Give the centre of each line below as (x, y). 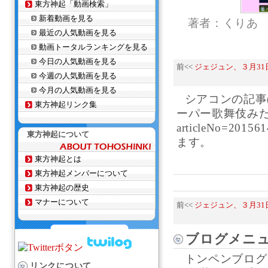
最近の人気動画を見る (78, 33)
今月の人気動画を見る (78, 90)
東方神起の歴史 (62, 188)
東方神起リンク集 (66, 104)
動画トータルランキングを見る (93, 47)
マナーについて (62, 202)
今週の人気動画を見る (78, 76)
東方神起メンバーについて (81, 173)
